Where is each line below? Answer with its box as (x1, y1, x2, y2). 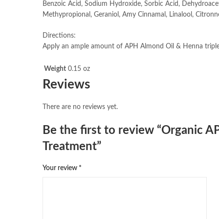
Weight (44, 65, 66, 72)
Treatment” (43, 141, 101, 153)
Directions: (43, 32, 76, 39)
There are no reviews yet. (43, 104, 118, 111)
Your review (43, 165, 79, 172)
